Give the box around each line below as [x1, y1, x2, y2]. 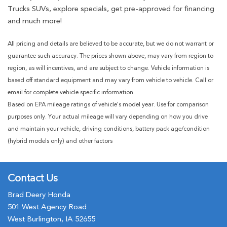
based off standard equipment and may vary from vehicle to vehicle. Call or [8, 76, 213, 84]
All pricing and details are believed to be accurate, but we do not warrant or [8, 40, 214, 47]
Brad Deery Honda [8, 190, 70, 199]
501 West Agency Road [8, 202, 87, 211]
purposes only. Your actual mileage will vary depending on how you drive [8, 112, 208, 120]
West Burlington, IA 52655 [8, 214, 95, 223]
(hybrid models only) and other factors [8, 137, 112, 144]
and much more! [8, 16, 62, 25]
